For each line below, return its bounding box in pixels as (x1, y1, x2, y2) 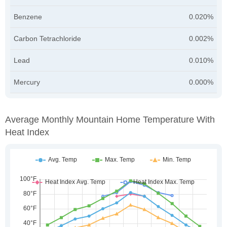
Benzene (14, 12, 42, 21)
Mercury (14, 78, 40, 86)
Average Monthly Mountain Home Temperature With (5, 114, 215, 125)
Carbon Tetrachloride (14, 34, 81, 43)
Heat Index (5, 127, 49, 137)
